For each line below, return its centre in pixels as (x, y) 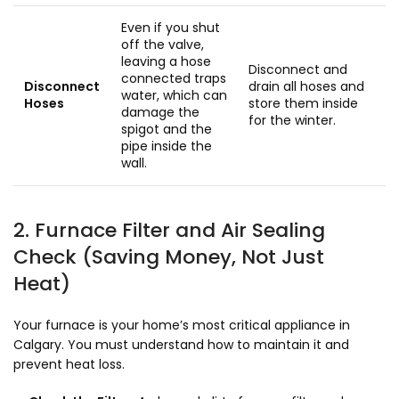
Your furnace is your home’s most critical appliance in (182, 325)
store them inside (303, 103)
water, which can (174, 95)
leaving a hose (166, 61)
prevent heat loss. (69, 364)
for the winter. (292, 120)
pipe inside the (167, 146)
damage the (160, 112)
